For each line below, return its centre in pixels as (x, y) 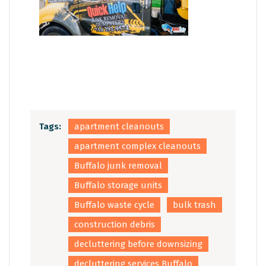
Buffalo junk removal (118, 165)
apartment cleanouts (119, 126)
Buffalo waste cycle (114, 205)
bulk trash (194, 205)
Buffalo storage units (118, 185)
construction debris (115, 224)
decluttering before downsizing (138, 244)
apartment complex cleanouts (137, 146)
